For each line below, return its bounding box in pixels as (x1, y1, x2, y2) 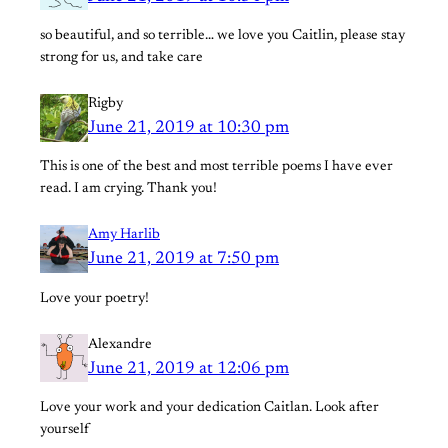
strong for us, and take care (40, 51, 203, 66)
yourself (40, 422, 89, 437)
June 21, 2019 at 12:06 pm (88, 359, 289, 378)
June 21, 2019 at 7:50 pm (88, 250, 279, 269)
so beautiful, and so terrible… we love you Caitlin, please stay (40, 29, 405, 44)
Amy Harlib (88, 228, 160, 243)
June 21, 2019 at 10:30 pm (88, 119, 289, 138)
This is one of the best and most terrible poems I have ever (40, 160, 393, 175)
